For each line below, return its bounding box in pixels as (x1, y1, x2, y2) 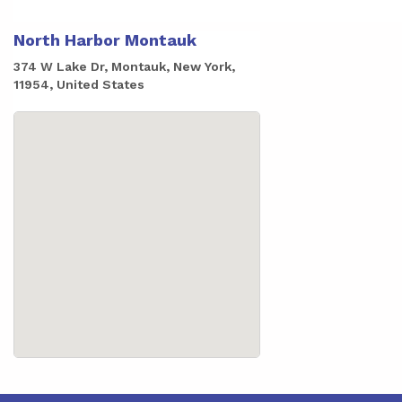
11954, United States (13, 77, 144, 92)
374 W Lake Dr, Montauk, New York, (13, 59, 235, 74)
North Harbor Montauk (13, 31, 197, 49)
